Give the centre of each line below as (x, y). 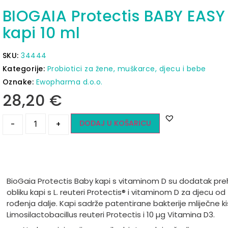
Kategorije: (25, 69)
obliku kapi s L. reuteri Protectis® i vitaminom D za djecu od (116, 192)
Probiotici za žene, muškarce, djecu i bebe (126, 69)
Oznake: (19, 82)
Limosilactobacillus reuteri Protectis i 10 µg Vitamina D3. (111, 214)
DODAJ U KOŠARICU (115, 123)
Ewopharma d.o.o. (69, 82)
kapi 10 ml (41, 33)
